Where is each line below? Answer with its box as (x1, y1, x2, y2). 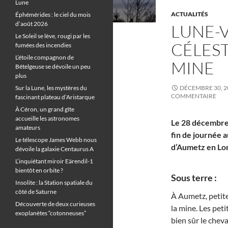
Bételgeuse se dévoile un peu (15, 63, 91, 70)
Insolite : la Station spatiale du (15, 179, 93, 186)
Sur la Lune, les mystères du (15, 84, 87, 92)
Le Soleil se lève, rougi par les (15, 32, 90, 40)
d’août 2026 (15, 20, 48, 27)
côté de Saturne (15, 188, 56, 195)
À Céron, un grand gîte (15, 105, 74, 113)
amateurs (15, 124, 40, 131)
